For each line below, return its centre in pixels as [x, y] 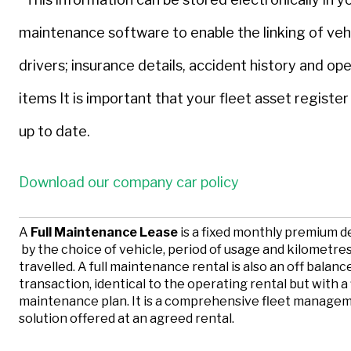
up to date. [54, 131]
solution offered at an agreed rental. [127, 318]
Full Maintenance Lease [104, 232]
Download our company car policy [129, 183]
